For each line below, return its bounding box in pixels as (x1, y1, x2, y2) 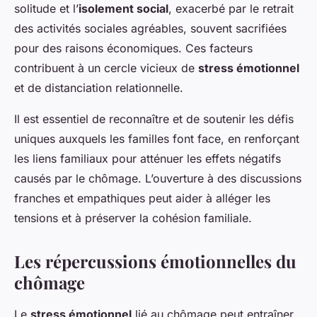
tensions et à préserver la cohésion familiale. (14, 210, 252, 225)
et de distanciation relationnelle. (14, 80, 183, 95)
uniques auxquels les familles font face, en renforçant (14, 131, 299, 146)
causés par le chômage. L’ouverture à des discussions (14, 171, 301, 185)
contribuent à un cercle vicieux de (14, 60, 198, 75)
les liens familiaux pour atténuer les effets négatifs (14, 151, 281, 166)
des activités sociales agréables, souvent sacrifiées (14, 21, 287, 35)
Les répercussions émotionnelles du (14, 249, 296, 272)
